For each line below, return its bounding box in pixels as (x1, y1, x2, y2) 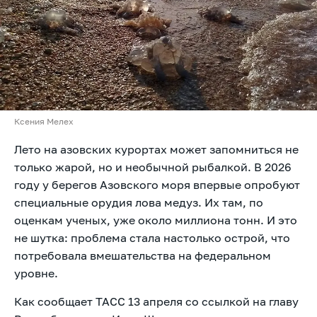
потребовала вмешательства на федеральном (14, 248, 271, 263)
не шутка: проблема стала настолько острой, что (14, 230, 290, 245)
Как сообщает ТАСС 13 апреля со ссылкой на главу (14, 294, 299, 309)
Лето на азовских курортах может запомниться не (14, 142, 299, 156)
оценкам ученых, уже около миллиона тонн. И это (14, 212, 297, 227)
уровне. (14, 265, 58, 280)
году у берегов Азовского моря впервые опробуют (14, 177, 300, 192)
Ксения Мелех (14, 115, 74, 127)
